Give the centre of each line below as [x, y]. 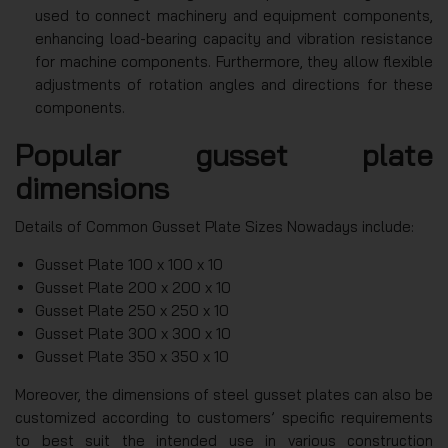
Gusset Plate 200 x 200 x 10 [133, 287]
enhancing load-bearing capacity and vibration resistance [234, 38]
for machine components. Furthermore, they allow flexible [234, 61]
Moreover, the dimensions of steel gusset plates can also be [224, 394]
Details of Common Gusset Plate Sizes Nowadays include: [214, 226]
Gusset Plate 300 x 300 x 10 [133, 333]
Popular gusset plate [224, 154]
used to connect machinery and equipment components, [234, 15]
